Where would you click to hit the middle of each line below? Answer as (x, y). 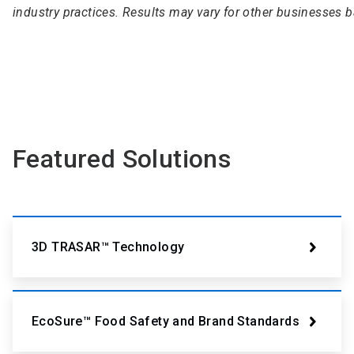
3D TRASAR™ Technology (108, 247)
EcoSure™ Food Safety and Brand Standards (166, 322)
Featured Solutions (122, 159)
